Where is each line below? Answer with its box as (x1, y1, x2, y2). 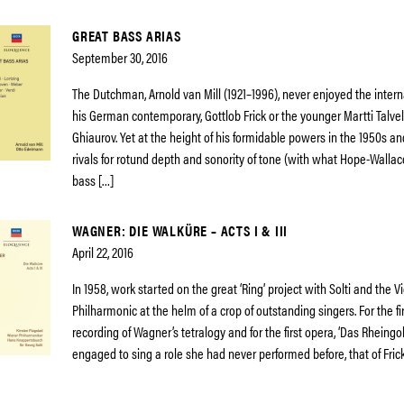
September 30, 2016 (72, 47, 168, 68)
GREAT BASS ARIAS (72, 25, 181, 46)
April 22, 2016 (72, 242, 133, 262)
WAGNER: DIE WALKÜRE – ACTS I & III (72, 220, 289, 241)
